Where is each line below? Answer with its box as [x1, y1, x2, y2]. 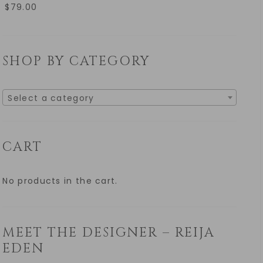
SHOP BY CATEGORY [2, 53, 150, 70]
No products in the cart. [2, 175, 118, 187]
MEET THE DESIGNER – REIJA [2, 224, 215, 242]
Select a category [8, 92, 95, 104]
